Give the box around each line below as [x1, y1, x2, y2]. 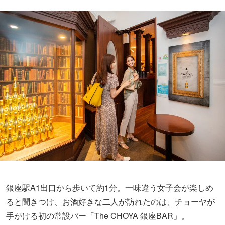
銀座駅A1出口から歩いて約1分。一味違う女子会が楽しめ [6, 182, 213, 194]
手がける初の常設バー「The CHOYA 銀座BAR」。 [6, 210, 189, 222]
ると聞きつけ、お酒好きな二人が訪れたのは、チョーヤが [6, 196, 215, 208]
